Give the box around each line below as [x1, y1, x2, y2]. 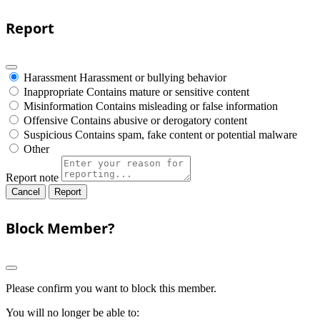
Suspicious [24, 129, 72, 141]
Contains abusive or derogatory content [71, 114, 247, 127]
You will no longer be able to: [6, 306, 139, 319]
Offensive [24, 114, 68, 127]
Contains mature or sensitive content [86, 86, 249, 99]
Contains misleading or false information [96, 100, 278, 113]
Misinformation [24, 100, 93, 113]
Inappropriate [24, 86, 84, 99]
